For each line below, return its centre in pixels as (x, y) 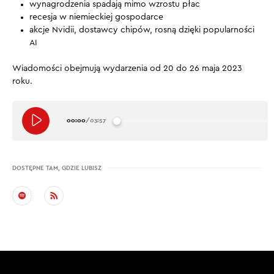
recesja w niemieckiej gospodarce (96, 17)
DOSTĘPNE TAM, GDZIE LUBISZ (57, 168)
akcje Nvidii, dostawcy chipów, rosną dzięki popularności (142, 30)
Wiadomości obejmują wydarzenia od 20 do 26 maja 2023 (127, 68)
